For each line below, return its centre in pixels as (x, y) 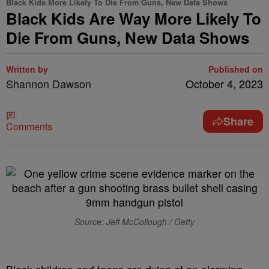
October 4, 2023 (224, 83)
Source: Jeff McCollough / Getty (134, 222)
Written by (27, 69)
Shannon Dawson (49, 83)
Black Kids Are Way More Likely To (134, 18)
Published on (236, 69)
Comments (29, 126)
